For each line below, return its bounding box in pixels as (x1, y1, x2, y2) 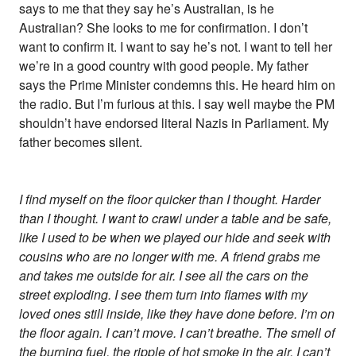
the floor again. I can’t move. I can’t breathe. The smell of (19, 323, 335, 342)
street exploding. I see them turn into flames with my (19, 285, 308, 304)
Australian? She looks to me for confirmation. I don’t (19, 18, 308, 37)
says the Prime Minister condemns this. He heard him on (19, 75, 335, 94)
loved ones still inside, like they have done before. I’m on (19, 304, 335, 323)
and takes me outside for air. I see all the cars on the (19, 266, 308, 284)
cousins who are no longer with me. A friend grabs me (19, 247, 320, 265)
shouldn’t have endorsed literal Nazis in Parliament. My (19, 114, 329, 132)
